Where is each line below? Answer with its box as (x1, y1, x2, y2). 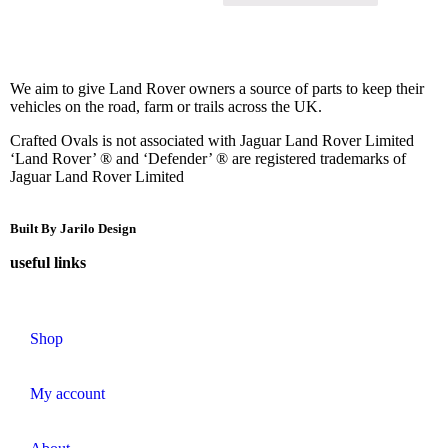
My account (30, 384, 105, 402)
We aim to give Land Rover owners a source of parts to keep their (10, 79, 424, 97)
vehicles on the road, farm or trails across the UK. (10, 97, 322, 115)
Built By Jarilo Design (10, 220, 136, 236)
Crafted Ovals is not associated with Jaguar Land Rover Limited (10, 131, 414, 149)
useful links (10, 253, 86, 271)
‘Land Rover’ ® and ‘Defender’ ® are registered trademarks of (10, 149, 406, 167)
